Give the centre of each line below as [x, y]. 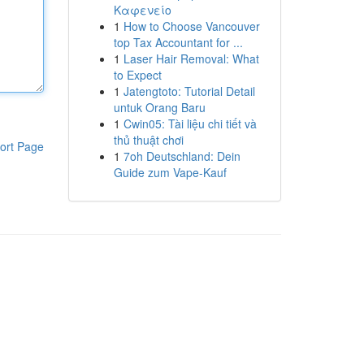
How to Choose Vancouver [191, 26]
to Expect [137, 75]
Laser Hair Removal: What [191, 58]
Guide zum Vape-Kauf [170, 172]
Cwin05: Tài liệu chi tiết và [190, 123]
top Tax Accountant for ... [178, 42]
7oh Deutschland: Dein [182, 156]
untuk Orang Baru [159, 107]
